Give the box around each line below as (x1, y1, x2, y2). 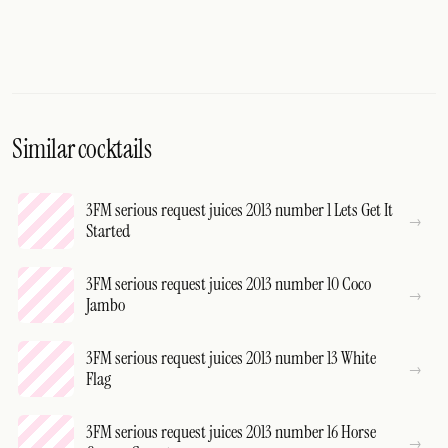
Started (86, 219, 130, 244)
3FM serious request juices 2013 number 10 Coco (86, 272, 371, 297)
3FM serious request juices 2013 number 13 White (86, 346, 376, 371)
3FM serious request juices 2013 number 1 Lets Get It (86, 198, 393, 223)
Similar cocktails (12, 132, 152, 167)
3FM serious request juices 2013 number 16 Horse (86, 420, 376, 445)
